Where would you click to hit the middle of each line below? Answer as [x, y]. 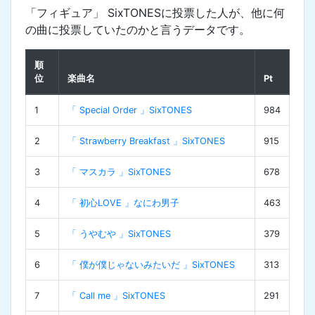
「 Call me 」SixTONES [116, 295]
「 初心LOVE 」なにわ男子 [123, 202]
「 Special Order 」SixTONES [130, 110]
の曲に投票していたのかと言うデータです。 [138, 29]
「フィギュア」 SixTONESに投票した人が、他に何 [155, 12]
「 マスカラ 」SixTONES [119, 172]
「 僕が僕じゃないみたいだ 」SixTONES [151, 264]
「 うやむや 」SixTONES [119, 233]
